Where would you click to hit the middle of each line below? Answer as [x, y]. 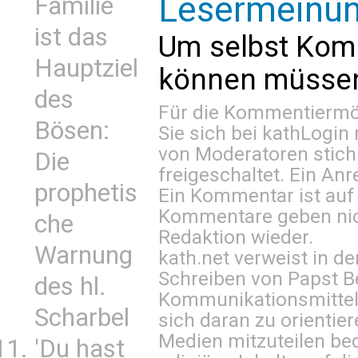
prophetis [86, 193]
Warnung [84, 255]
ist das [71, 37]
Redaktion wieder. [236, 237]
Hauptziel [86, 68]
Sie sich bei [210, 133]
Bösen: [72, 131]
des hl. [70, 286]
